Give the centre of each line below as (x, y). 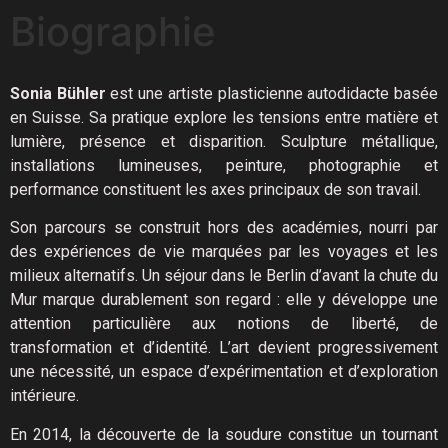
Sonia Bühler (58, 93)
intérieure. (44, 396)
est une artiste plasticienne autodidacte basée (272, 93)
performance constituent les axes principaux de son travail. (215, 189)
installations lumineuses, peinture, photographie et (224, 165)
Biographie (113, 31)
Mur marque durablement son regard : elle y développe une (224, 300)
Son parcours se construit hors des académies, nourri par (224, 228)
